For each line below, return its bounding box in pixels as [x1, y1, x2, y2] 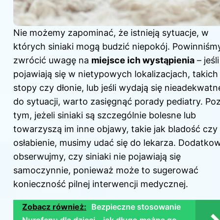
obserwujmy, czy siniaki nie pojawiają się [13, 151, 181, 162]
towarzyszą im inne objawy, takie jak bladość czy [13, 124, 218, 135]
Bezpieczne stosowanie [91, 202, 181, 212]
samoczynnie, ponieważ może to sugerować [13, 165, 198, 176]
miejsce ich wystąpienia [91, 55, 194, 66]
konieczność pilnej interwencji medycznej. [13, 179, 188, 190]
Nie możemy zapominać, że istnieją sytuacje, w [13, 27, 209, 38]
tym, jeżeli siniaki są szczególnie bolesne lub [13, 110, 196, 121]
